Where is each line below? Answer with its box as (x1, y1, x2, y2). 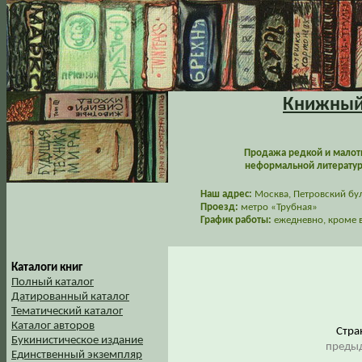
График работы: (200, 215, 271, 225)
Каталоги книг (11, 262, 82, 274)
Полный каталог (11, 276, 94, 288)
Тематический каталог (11, 305, 123, 318)
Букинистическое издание (11, 335, 143, 347)
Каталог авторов (11, 320, 95, 332)
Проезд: (200, 202, 238, 213)
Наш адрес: (200, 189, 252, 200)
